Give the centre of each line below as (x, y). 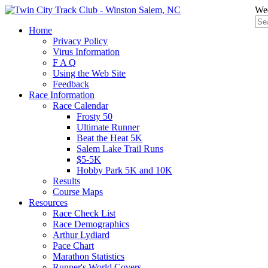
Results (66, 181)
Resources (48, 202)
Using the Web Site (89, 73)
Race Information (62, 95)
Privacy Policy (80, 41)
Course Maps (78, 192)
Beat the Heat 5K (109, 138)
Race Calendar (80, 106)
